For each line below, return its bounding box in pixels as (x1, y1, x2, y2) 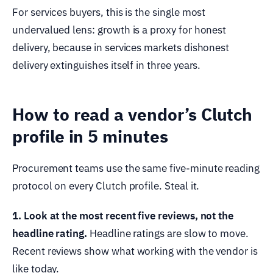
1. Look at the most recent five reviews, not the (12, 208, 234, 222)
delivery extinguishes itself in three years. (12, 58, 201, 72)
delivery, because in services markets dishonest (12, 40, 230, 54)
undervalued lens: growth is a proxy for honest (12, 23, 227, 37)
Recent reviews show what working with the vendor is (12, 244, 258, 258)
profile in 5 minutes (12, 124, 168, 147)
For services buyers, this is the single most (12, 5, 206, 19)
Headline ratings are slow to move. (87, 226, 249, 240)
